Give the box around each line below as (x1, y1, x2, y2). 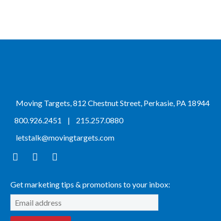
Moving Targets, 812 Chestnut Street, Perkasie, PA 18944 (14, 98, 210, 108)
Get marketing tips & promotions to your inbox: (10, 179, 170, 189)
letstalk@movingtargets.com (16, 132, 114, 142)
